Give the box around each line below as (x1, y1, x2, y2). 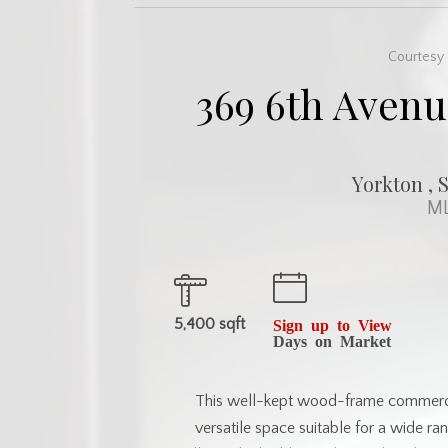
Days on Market (273, 331, 392, 348)
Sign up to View (273, 315, 393, 332)
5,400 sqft (174, 314, 246, 333)
